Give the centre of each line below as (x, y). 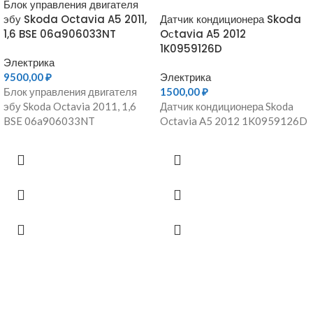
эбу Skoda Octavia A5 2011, (75, 19)
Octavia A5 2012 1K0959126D (234, 121)
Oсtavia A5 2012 (203, 34)
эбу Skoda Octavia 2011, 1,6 (70, 106)
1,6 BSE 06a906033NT (60, 34)
